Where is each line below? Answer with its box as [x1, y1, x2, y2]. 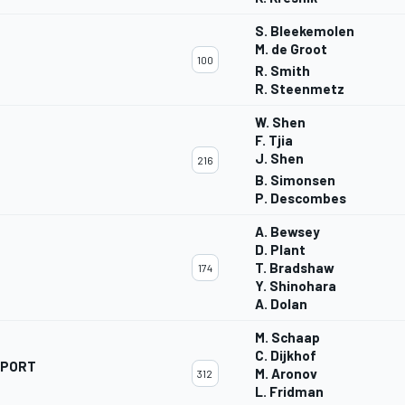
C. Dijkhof [255, 347, 316, 364]
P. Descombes [255, 190, 346, 207]
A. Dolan [255, 296, 307, 313]
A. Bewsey [255, 223, 320, 240]
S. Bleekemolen [255, 23, 354, 40]
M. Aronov [255, 365, 317, 382]
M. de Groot [255, 41, 327, 58]
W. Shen [255, 114, 306, 131]
